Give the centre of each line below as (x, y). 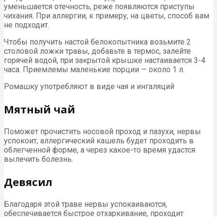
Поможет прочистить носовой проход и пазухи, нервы (102, 131)
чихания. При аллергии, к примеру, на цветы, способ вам (107, 15)
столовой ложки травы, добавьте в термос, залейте (97, 51)
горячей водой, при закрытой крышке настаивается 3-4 (105, 60)
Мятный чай (39, 109)
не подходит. (27, 25)
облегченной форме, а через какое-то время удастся (100, 150)
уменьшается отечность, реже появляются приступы (99, 6)
